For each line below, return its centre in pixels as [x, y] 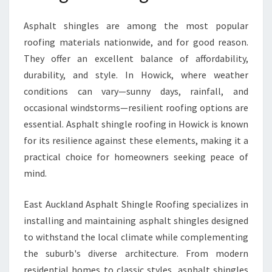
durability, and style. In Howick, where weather [136, 75]
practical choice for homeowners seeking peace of [136, 157]
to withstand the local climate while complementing [136, 237]
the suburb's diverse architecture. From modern [136, 253]
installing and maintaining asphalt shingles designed [136, 220]
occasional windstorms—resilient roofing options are [136, 107]
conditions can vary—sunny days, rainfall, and [136, 91]
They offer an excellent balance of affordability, [136, 58]
